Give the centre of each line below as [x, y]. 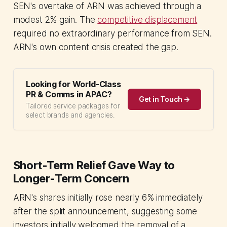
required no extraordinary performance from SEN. [112, 33]
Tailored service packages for [73, 106]
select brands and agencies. [70, 115]
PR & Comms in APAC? [69, 94]
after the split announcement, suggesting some [105, 211]
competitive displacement [147, 20]
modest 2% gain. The [55, 20]
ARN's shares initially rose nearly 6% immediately [108, 197]
